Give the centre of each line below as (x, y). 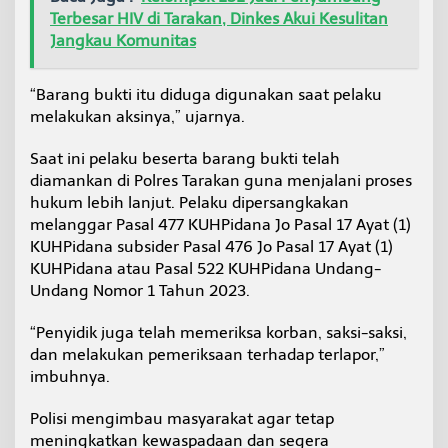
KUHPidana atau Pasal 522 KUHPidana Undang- (205, 269)
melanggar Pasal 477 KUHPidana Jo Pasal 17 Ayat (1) (220, 225)
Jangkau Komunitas (123, 41)
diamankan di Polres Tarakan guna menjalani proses (221, 181)
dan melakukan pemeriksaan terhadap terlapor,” (207, 355)
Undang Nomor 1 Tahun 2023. (140, 291)
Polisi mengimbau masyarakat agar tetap (182, 419)
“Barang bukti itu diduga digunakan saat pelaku (206, 95)
